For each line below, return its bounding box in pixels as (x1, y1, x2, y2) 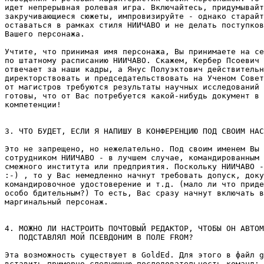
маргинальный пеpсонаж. (5, 197, 108, 206)
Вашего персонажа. (5, 29, 85, 38)
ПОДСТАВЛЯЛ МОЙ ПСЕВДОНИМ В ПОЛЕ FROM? (5, 233, 193, 242)
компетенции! (5, 100, 61, 109)
